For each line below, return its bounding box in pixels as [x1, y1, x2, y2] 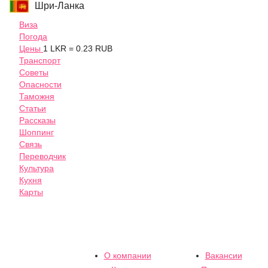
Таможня [19, 92, 54, 102]
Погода [19, 32, 47, 42]
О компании [103, 250, 151, 260]
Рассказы [19, 115, 56, 126]
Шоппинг [19, 127, 54, 138]
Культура [19, 163, 54, 173]
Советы [19, 68, 48, 78]
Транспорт [19, 56, 60, 66]
